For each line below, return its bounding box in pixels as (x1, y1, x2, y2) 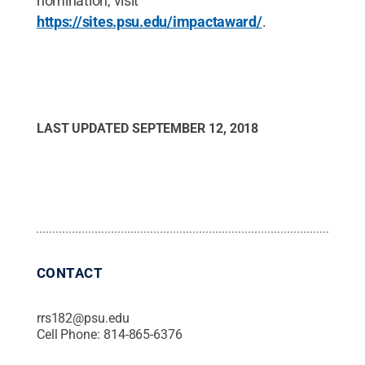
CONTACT (36, 265, 103, 281)
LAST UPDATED (36, 121, 132, 136)
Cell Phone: (36, 327, 103, 342)
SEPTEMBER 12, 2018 (131, 121, 259, 136)
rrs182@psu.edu (36, 310, 130, 326)
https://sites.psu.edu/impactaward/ (36, 13, 262, 30)
